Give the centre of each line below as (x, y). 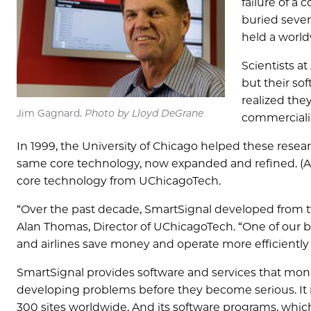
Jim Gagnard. (51, 114)
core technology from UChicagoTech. (119, 180)
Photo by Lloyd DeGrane (144, 114)
